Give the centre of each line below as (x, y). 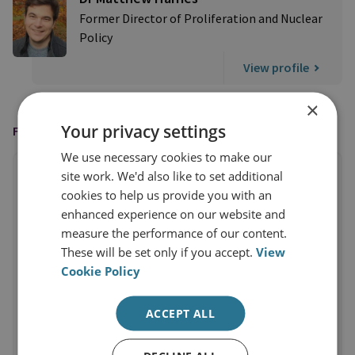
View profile (276, 67)
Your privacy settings (144, 131)
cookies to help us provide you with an (167, 194)
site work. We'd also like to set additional (172, 175)
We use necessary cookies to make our (167, 156)
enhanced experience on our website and (174, 213)
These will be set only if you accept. (159, 251)
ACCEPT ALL (180, 313)
